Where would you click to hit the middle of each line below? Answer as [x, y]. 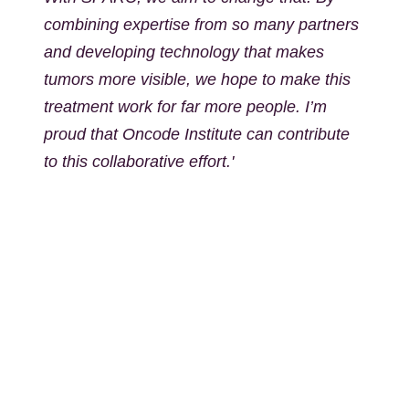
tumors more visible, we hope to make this [197, 79]
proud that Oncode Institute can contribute [197, 134]
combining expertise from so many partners [201, 25]
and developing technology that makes [184, 52]
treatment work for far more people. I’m [185, 107]
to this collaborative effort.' [139, 162]
